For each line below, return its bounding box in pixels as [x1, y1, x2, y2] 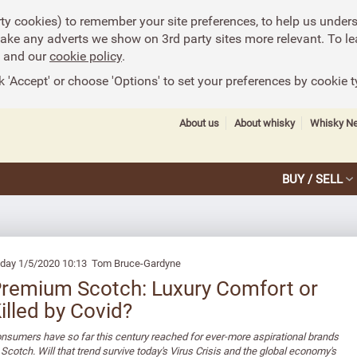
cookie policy [49, 47, 122, 65]
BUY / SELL [282, 171, 343, 186]
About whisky [234, 116, 295, 130]
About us [179, 116, 219, 130]
